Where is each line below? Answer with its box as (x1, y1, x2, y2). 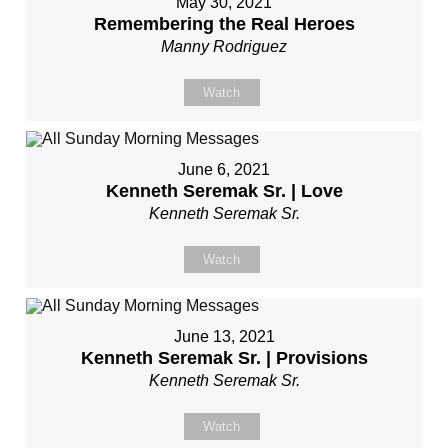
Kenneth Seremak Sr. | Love (105, 181, 343, 201)
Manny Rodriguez (161, 38, 287, 55)
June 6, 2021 (178, 161, 270, 178)
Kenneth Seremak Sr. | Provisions (80, 348, 368, 368)
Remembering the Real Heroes (93, 14, 355, 34)
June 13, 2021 (173, 328, 275, 345)
